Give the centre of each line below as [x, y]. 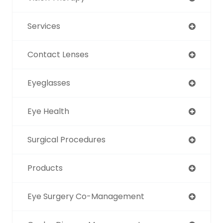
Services [44, 26]
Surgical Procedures [66, 140]
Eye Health [48, 111]
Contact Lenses [58, 55]
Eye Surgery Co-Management [86, 196]
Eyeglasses [49, 83]
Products [45, 168]
